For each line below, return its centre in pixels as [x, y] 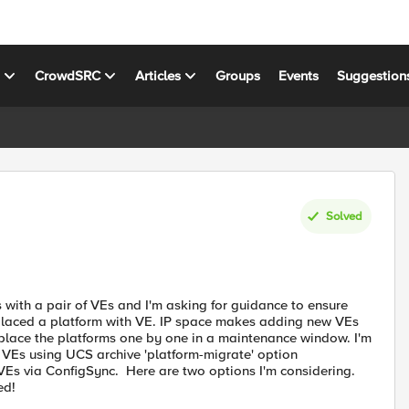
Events [299, 75]
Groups [238, 75]
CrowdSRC [68, 75]
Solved [344, 216]
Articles [158, 75]
